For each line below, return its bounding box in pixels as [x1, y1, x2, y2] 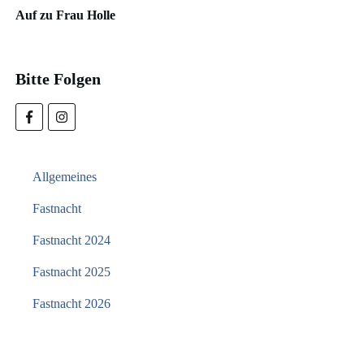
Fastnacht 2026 [32, 296, 110, 310]
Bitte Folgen [15, 70, 101, 88]
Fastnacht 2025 [32, 264, 110, 279]
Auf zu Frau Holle [15, 8, 115, 22]
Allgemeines [32, 169, 97, 184]
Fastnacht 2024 [32, 232, 110, 247]
